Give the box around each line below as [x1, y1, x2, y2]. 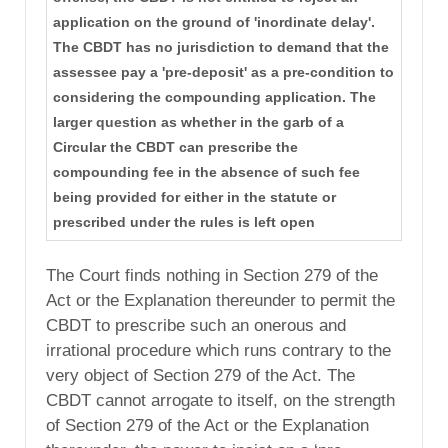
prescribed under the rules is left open [52, 213, 315, 230]
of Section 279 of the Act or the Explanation [46, 416, 369, 435]
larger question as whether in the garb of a [52, 113, 344, 130]
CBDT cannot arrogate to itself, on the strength [46, 391, 395, 410]
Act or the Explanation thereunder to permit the [46, 291, 395, 310]
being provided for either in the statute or [52, 188, 336, 205]
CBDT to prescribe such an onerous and [46, 316, 346, 335]
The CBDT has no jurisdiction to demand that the [52, 38, 389, 55]
